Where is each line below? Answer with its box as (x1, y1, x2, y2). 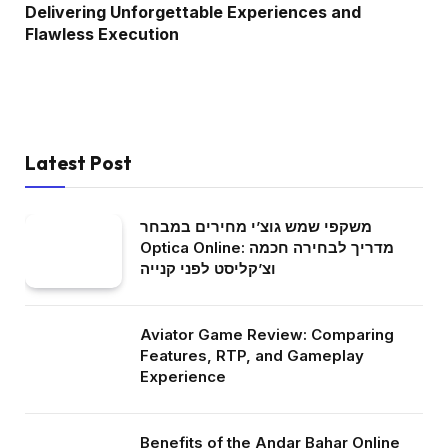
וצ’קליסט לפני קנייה (140, 258, 276, 278)
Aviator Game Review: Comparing (140, 324, 394, 344)
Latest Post (25, 150, 132, 175)
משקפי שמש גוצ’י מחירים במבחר (140, 216, 372, 236)
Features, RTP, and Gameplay (140, 345, 364, 365)
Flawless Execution (25, 23, 179, 44)
